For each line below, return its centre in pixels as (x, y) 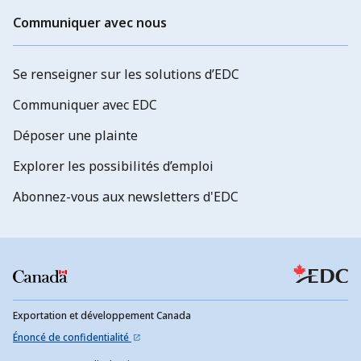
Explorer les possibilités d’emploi (113, 166)
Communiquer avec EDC (85, 104)
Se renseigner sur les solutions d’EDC (126, 74)
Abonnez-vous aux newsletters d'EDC (126, 196)
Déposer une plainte (75, 135)
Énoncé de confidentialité (72, 338)
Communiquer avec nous (90, 22)
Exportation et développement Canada (102, 315)
